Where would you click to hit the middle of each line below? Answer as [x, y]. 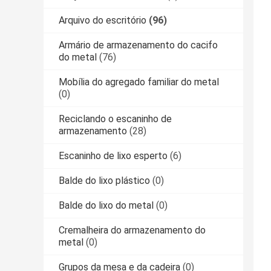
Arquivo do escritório [103, 21]
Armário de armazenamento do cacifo [138, 45]
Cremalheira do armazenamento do [132, 230]
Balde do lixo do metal [106, 206]
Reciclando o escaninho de [115, 119]
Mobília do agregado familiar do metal [139, 82]
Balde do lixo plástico [104, 181]
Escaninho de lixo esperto [113, 156]
